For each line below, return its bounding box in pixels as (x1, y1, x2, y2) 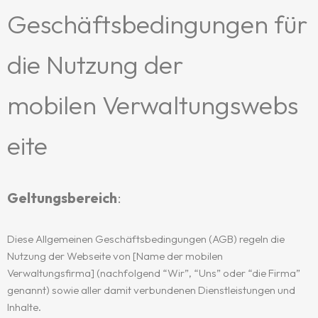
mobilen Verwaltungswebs (7, 89, 298, 121)
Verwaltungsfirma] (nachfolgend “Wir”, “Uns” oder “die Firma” (7, 266, 300, 280)
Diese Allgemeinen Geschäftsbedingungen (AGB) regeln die (7, 232, 285, 246)
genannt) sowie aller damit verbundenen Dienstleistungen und (7, 283, 295, 297)
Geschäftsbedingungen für (7, 8, 307, 40)
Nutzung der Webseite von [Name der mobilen (7, 249, 223, 263)
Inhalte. (7, 300, 41, 314)
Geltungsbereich (7, 189, 117, 207)
